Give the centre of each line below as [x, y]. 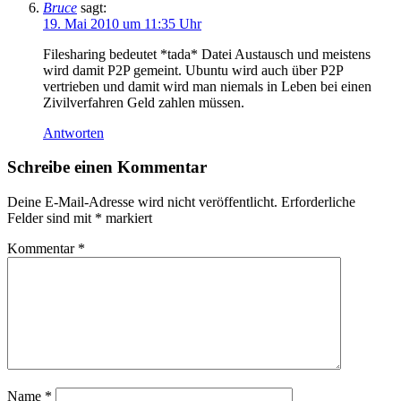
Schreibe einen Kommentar [107, 167]
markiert [127, 218]
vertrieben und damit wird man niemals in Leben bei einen [207, 86]
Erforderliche [318, 202]
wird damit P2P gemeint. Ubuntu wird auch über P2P [193, 70]
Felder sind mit [51, 218]
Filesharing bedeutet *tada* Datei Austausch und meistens [207, 54]
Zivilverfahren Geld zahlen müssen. [144, 102]
